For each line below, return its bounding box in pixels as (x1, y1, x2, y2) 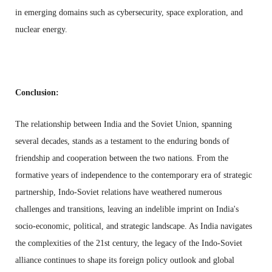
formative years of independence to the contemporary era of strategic (15, 170, 252, 180)
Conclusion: (15, 87, 59, 97)
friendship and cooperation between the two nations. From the (15, 153, 228, 163)
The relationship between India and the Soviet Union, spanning (15, 119, 232, 129)
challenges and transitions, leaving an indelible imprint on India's (15, 204, 239, 214)
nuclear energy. (15, 24, 67, 34)
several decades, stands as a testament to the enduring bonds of (15, 136, 229, 146)
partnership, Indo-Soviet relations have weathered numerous (15, 187, 222, 197)
